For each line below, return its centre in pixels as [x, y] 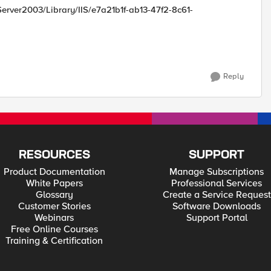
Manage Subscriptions [217, 172]
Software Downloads [217, 206]
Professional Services [217, 183]
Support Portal [217, 218]
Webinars [54, 218]
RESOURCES [54, 155]
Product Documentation [54, 172]
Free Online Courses [54, 229]
